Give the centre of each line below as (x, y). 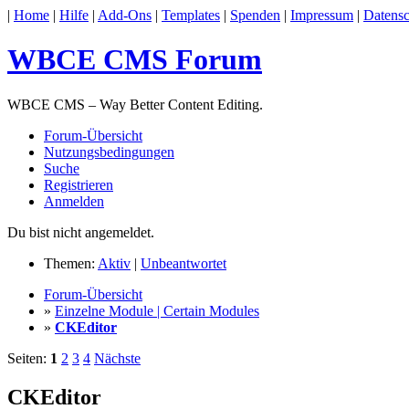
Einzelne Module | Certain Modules (157, 310)
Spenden (255, 15)
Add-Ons (125, 15)
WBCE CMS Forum (135, 60)
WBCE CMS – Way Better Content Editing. (135, 104)
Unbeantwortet (184, 263)
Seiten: (29, 358)
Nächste (117, 358)
